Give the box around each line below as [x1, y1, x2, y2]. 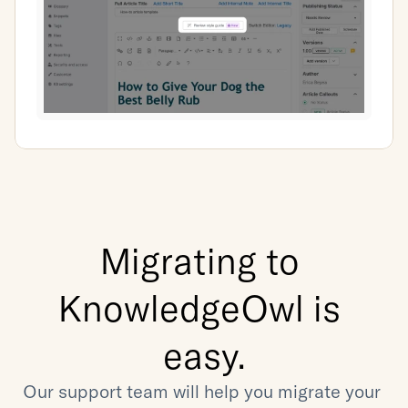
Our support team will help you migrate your [23, 380, 381, 403]
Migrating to [99, 238, 300, 283]
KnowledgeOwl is [58, 285, 341, 331]
